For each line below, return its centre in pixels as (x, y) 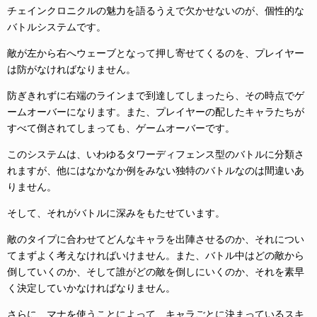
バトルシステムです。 (57, 27)
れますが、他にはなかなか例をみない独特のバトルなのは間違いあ (156, 171)
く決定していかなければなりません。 (91, 288)
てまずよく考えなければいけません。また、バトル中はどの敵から (156, 255)
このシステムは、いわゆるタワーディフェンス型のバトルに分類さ (156, 154)
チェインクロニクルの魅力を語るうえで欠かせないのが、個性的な (156, 11)
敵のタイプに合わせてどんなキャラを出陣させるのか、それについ (156, 239)
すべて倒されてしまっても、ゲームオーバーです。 (121, 128)
